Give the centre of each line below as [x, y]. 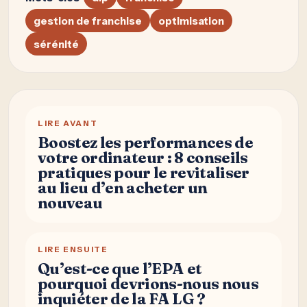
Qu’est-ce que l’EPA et [120, 269]
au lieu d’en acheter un [123, 188]
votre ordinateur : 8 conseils [143, 158]
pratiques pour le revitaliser [144, 173]
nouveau [70, 203]
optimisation [191, 21]
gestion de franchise [88, 21]
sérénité [56, 44]
